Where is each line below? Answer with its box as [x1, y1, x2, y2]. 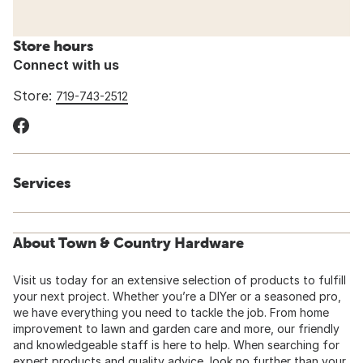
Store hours [13, 37, 93, 55]
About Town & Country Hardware [13, 234, 244, 252]
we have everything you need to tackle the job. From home [13, 305, 329, 320]
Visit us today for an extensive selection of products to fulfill [13, 273, 346, 288]
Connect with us [13, 57, 119, 74]
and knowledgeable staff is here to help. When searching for [13, 338, 340, 352]
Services [13, 174, 70, 192]
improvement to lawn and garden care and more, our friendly [13, 322, 340, 336]
